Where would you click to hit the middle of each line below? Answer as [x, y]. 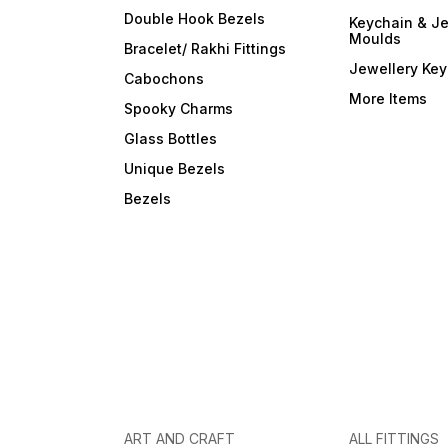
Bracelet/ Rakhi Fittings [205, 48]
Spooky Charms [179, 108]
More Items [388, 98]
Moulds [375, 38]
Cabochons [164, 78]
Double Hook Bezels [195, 18]
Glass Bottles [171, 138]
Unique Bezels [175, 168]
